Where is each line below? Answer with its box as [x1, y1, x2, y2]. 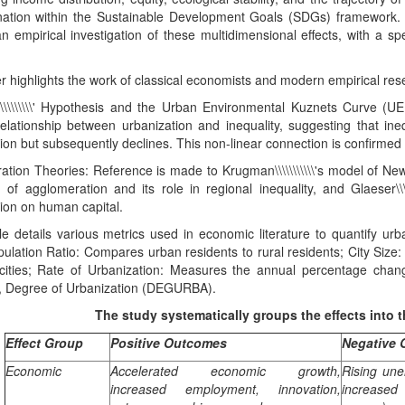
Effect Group [5, 334, 83, 352]
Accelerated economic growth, [109, 362, 341, 380]
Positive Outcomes [109, 334, 227, 352]
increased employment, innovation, [109, 380, 341, 398]
